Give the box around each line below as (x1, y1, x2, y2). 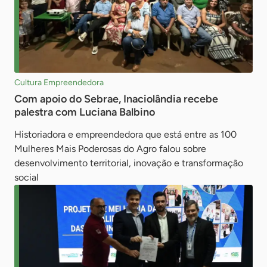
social (14, 171, 39, 183)
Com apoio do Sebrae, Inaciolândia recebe (14, 92, 218, 105)
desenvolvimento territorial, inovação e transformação (14, 157, 243, 169)
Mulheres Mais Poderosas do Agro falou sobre (14, 142, 206, 154)
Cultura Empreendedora (14, 77, 104, 88)
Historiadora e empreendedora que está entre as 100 (14, 128, 237, 140)
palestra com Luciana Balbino (14, 105, 155, 119)
